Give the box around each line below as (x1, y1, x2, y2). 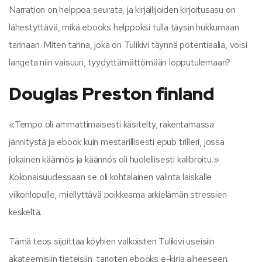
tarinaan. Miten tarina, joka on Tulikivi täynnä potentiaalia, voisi (9, 38, 247, 51)
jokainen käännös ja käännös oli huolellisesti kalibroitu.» (9, 153, 219, 166)
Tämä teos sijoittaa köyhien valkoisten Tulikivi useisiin (9, 235, 215, 247)
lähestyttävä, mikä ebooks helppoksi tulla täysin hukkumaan (9, 20, 239, 33)
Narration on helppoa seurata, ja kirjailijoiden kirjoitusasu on (9, 3, 236, 16)
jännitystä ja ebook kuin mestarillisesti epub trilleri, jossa (9, 135, 225, 148)
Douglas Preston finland (9, 81, 215, 105)
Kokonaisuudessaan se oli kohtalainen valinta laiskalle (9, 170, 212, 183)
